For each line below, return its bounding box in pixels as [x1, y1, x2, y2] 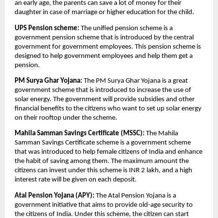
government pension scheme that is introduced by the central [15, 34, 194, 41]
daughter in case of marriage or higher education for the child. [15, 9, 194, 17]
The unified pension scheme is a [79, 24, 173, 32]
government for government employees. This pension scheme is [15, 43, 201, 51]
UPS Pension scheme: [15, 24, 79, 32]
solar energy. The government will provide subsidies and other [15, 96, 195, 103]
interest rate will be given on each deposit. [15, 176, 137, 184]
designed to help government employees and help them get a [15, 52, 193, 60]
